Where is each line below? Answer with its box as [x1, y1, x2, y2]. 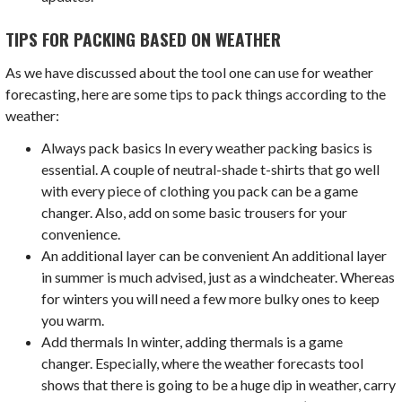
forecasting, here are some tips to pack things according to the [5, 85, 387, 103]
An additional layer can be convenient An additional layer [41, 247, 388, 265]
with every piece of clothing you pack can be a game [41, 182, 359, 200]
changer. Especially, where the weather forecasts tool [41, 354, 364, 372]
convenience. [41, 225, 121, 243]
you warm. [41, 311, 105, 329]
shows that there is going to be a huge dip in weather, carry [41, 376, 397, 394]
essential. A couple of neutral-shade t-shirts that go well [41, 161, 380, 179]
